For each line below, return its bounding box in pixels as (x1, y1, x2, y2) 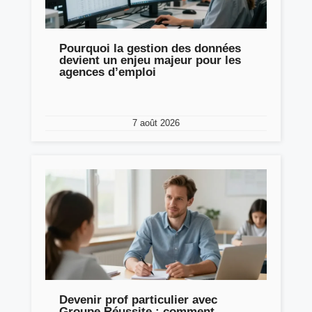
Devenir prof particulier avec (59, 292, 217, 306)
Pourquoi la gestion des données (59, 41, 241, 55)
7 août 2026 (132, 117, 180, 128)
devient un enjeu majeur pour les (59, 53, 241, 67)
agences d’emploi (59, 65, 156, 79)
